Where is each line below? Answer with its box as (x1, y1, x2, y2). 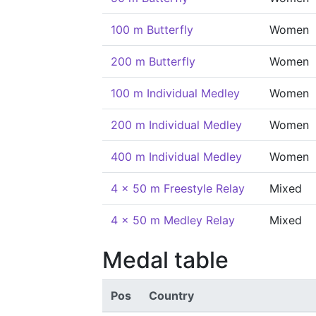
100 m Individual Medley (111, 86, 240, 100)
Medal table (102, 246, 229, 274)
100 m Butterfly (111, 23, 193, 37)
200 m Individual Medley (111, 118, 242, 132)
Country (149, 288, 194, 303)
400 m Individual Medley (111, 150, 242, 164)
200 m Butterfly (111, 54, 195, 68)
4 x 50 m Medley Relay (111, 213, 235, 227)
